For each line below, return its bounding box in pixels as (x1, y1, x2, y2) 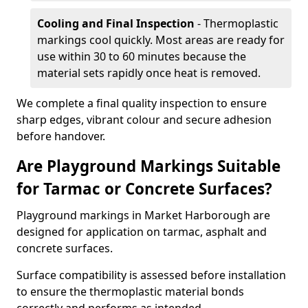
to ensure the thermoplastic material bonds (16, 284, 244, 299)
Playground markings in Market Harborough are (16, 208, 270, 223)
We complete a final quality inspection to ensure (16, 96, 267, 111)
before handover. (16, 129, 105, 144)
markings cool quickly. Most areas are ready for (37, 32, 285, 47)
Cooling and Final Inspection (37, 16, 195, 31)
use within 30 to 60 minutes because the (37, 49, 246, 64)
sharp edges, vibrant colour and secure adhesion (16, 112, 272, 127)
